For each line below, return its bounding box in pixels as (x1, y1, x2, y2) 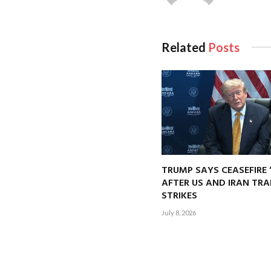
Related (162, 39, 208, 54)
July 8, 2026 (162, 209, 196, 217)
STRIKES (162, 188, 197, 204)
